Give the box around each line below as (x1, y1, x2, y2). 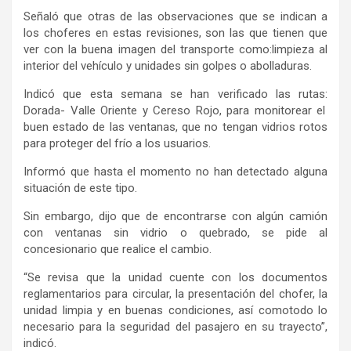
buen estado (24, 120, 93, 135)
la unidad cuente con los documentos (112, 270, 327, 285)
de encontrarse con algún (146, 209, 284, 224)
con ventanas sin (24, 226, 129, 241)
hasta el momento (93, 165, 191, 179)
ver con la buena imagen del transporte (24, 42, 234, 57)
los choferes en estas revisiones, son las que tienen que (24, 26, 327, 41)
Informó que (24, 165, 89, 179)
